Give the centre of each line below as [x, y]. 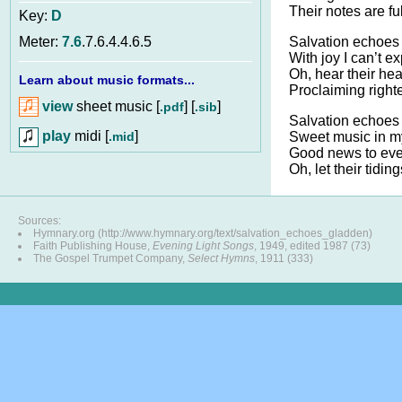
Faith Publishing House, [93, 246]
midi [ [90, 135]
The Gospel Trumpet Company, [110, 258]
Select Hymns [221, 258]
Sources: [39, 221]
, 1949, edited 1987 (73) [312, 246]
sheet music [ [116, 106]
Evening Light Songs [203, 246]
